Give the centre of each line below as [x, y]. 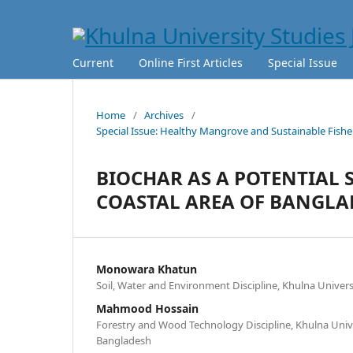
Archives [164, 115]
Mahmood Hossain [147, 308]
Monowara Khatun [147, 269]
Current [93, 62]
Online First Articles [191, 62]
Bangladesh [124, 340]
